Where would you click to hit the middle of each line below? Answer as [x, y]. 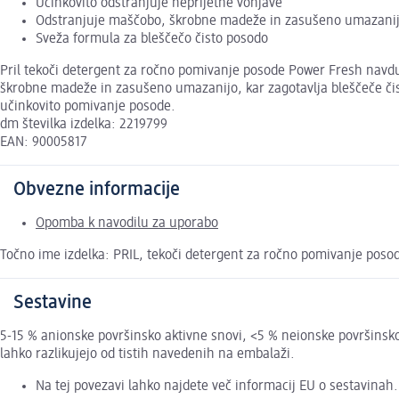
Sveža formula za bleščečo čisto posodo [152, 40]
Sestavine [53, 303]
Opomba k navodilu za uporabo [127, 224]
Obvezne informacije [97, 190]
